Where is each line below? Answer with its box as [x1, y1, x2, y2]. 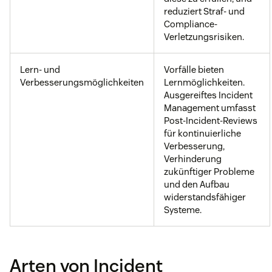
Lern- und [20, 64, 60, 76]
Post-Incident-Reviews [164, 115, 257, 127]
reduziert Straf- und [164, 5, 245, 18]
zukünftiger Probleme [164, 166, 254, 178]
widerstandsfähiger [164, 191, 246, 203]
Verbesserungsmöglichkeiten [20, 76, 144, 89]
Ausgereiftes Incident [164, 89, 253, 101]
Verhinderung [164, 153, 222, 165]
